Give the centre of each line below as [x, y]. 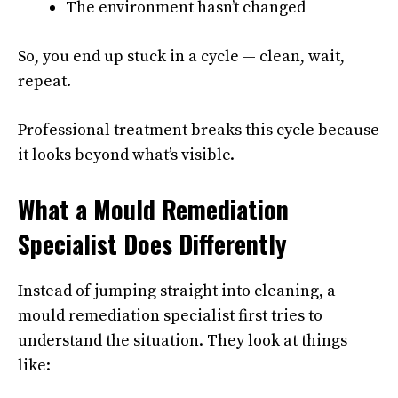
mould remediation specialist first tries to [170, 316]
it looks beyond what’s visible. [126, 155]
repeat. [44, 82]
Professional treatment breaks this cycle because [199, 131]
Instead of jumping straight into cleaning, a [177, 291]
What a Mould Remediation [153, 210]
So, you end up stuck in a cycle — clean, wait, [181, 57]
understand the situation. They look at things [183, 341]
